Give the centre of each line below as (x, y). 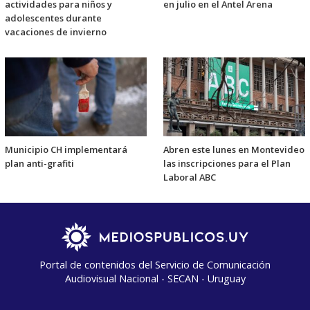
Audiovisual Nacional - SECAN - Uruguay (155, 279)
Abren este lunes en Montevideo (234, 150)
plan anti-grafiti (39, 164)
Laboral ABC (190, 177)
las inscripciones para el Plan (227, 164)
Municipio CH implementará (66, 150)
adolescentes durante (53, 18)
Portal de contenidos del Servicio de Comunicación (155, 265)
